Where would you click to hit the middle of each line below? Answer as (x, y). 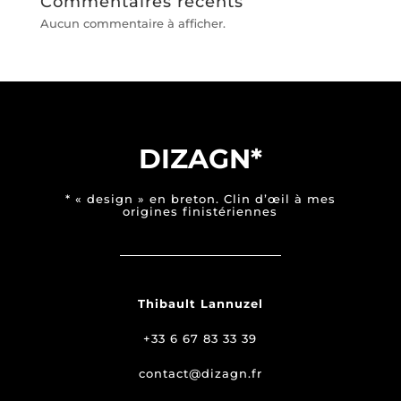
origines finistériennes (200, 212)
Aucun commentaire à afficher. (132, 24)
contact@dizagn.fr (200, 374)
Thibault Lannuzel (200, 304)
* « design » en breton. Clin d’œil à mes (200, 199)
